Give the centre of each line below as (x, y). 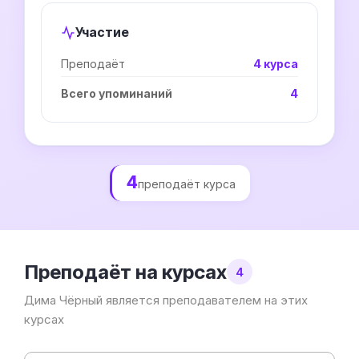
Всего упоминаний (117, 93)
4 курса (276, 64)
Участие (102, 32)
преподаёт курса (186, 184)
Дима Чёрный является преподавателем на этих (166, 300)
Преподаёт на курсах (125, 272)
